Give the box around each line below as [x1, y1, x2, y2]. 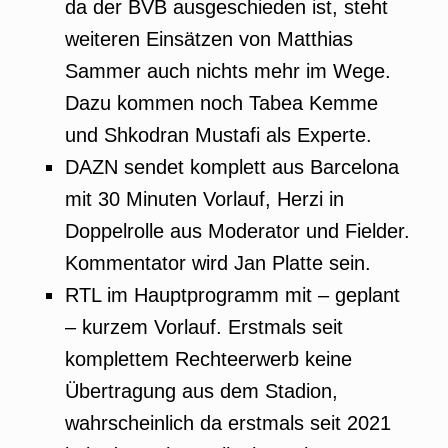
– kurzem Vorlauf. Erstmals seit [65, 316, 343, 338]
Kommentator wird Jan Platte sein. [65, 252, 371, 274]
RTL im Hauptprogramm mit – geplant [65, 284, 400, 306]
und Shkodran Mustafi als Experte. [65, 124, 372, 146]
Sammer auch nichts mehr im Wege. [65, 60, 391, 82]
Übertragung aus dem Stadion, [65, 380, 338, 402]
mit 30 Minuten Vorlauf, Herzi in [65, 188, 344, 210]
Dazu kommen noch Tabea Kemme [65, 92, 378, 114]
